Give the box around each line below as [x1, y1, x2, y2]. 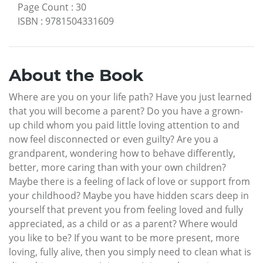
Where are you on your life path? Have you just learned [9, 90, 252, 103]
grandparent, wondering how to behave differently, [9, 146, 235, 160]
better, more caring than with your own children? [9, 160, 226, 174]
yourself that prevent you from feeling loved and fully [9, 203, 243, 216]
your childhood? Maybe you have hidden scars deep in [9, 188, 249, 202]
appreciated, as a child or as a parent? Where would [9, 217, 238, 230]
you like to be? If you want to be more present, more [9, 231, 240, 244]
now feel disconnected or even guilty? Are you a [9, 132, 218, 146]
